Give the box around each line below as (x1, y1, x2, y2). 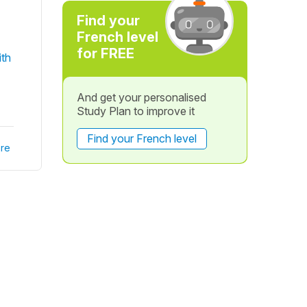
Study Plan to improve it (76, 104, 195, 118)
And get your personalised (76, 90, 206, 104)
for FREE (76, 45, 134, 62)
